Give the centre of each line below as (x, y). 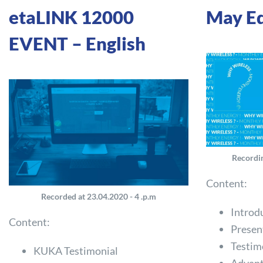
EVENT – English (77, 43)
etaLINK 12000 (71, 17)
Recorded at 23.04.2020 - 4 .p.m (99, 196)
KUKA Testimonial (76, 250)
